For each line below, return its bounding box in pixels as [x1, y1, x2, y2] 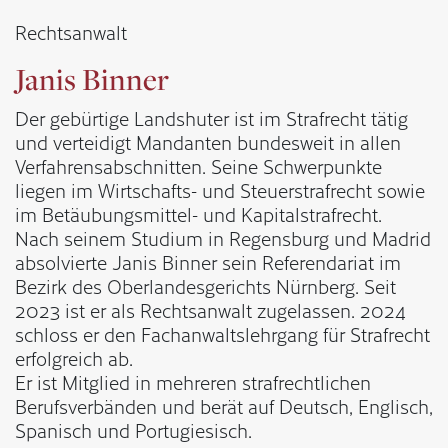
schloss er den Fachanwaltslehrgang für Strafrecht [15, 320, 430, 349]
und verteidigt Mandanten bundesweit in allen [15, 128, 401, 157]
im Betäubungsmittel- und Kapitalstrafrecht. [15, 200, 382, 229]
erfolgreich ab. [15, 344, 133, 373]
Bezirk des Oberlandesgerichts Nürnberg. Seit [15, 272, 396, 301]
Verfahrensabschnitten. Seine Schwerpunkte [15, 152, 382, 181]
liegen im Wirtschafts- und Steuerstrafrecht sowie [15, 176, 425, 205]
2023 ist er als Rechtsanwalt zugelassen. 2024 [15, 296, 406, 325]
